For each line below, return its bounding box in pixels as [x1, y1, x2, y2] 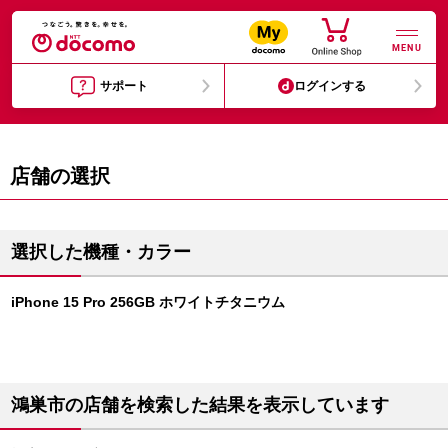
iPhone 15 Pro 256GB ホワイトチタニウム [11, 294, 285, 310]
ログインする [294, 79, 367, 93]
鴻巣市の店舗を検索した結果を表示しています [11, 395, 389, 415]
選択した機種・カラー [11, 242, 191, 262]
